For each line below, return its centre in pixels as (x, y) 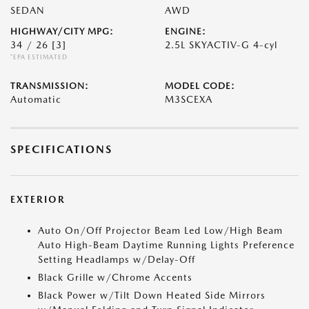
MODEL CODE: (200, 86)
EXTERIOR (38, 199)
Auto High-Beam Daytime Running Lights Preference (166, 245)
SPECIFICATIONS (61, 149)
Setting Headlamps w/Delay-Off (117, 259)
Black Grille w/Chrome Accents (115, 277)
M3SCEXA (189, 99)
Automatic (36, 99)
